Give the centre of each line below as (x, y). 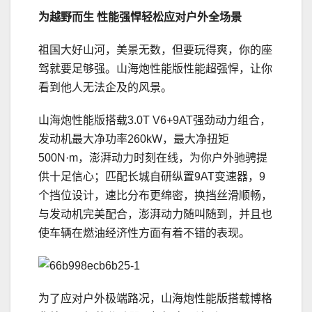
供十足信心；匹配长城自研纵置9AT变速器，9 (152, 177)
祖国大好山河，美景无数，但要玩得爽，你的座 (155, 50)
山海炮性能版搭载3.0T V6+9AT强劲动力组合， (155, 120)
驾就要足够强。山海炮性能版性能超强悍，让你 (155, 69)
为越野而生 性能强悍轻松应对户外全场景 (140, 17)
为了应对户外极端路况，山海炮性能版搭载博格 (155, 299)
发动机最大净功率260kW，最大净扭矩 (134, 139)
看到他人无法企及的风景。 (105, 88)
